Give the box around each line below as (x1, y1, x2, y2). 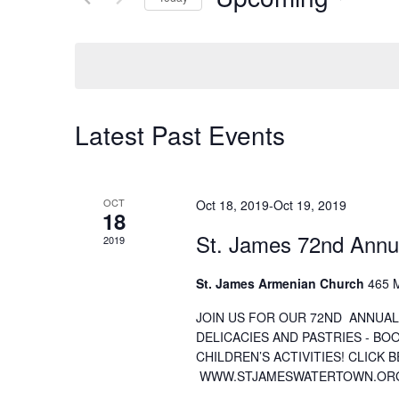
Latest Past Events (75, 117, 285, 152)
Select (215, 15, 249, 29)
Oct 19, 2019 (273, 196, 346, 214)
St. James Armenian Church (195, 274, 368, 292)
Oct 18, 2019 (195, 196, 269, 214)
